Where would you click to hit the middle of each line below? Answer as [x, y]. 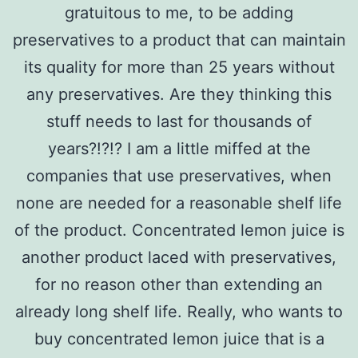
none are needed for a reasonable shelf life [179, 203]
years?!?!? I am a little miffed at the [179, 148]
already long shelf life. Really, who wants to [179, 311]
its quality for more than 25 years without [179, 67]
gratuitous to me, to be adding [179, 12]
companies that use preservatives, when [179, 175]
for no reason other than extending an [179, 284]
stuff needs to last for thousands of [179, 121]
